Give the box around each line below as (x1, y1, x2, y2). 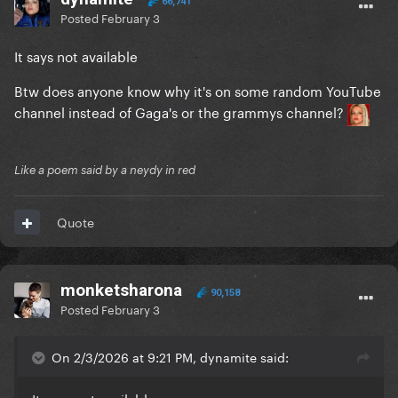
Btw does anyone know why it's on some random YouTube (14, 79, 381, 101)
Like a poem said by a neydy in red (14, 163, 195, 178)
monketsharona (60, 280, 182, 301)
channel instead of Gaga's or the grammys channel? (14, 100, 347, 123)
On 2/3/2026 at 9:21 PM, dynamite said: (52, 346, 289, 367)
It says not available (14, 44, 141, 67)
